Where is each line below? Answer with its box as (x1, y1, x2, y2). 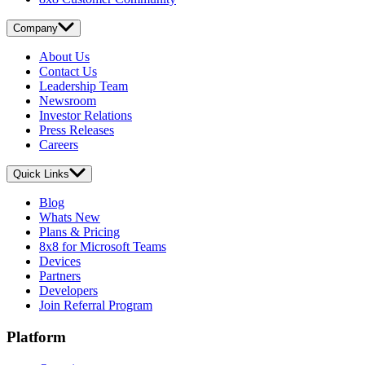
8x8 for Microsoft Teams (39, 240, 166, 254)
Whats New (39, 210, 100, 225)
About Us (39, 50, 90, 64)
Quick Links (13, 168, 69, 181)
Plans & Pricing (39, 225, 120, 240)
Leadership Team (39, 79, 128, 94)
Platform (7, 328, 66, 345)
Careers (39, 138, 78, 152)
